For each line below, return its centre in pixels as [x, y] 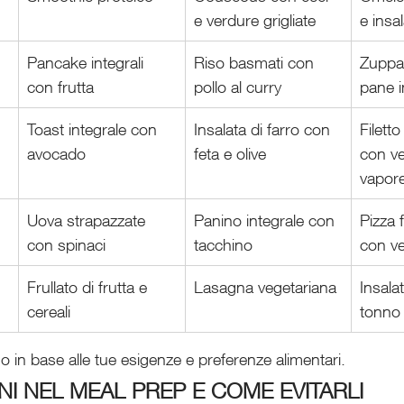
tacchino [223, 244]
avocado [56, 153]
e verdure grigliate [255, 19]
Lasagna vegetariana [265, 286]
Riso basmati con [256, 62]
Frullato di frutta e [89, 286]
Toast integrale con [94, 129]
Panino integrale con [266, 220]
